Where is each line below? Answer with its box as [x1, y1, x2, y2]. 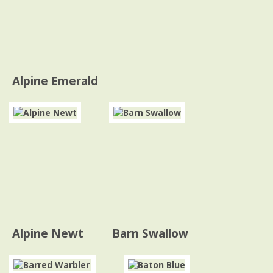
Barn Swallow [112, 225, 188, 241]
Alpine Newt [12, 225, 83, 241]
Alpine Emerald [12, 73, 98, 89]
